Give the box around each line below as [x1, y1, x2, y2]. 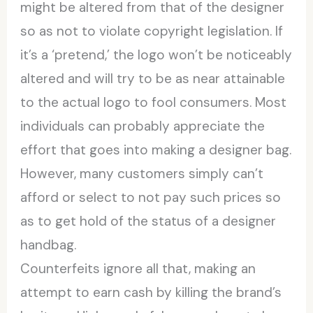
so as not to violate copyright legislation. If [20, 22, 284, 40]
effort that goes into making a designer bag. [20, 140, 292, 159]
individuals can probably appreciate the [20, 117, 265, 135]
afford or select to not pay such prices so [20, 188, 282, 206]
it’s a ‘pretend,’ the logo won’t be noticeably [20, 45, 293, 64]
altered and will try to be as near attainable [20, 69, 286, 87]
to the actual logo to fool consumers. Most [20, 93, 287, 111]
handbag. [20, 235, 77, 254]
